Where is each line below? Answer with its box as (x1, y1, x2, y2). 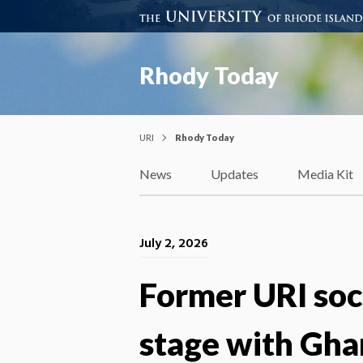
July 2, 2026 (139, 233, 208, 254)
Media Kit (297, 166, 353, 182)
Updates (211, 166, 258, 182)
